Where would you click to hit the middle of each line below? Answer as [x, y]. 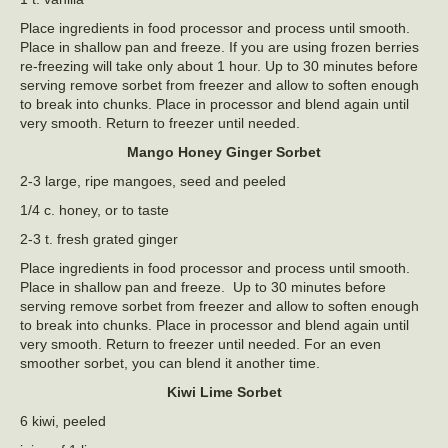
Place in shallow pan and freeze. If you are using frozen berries [219, 47]
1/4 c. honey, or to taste [94, 210]
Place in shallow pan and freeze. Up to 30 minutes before [203, 287]
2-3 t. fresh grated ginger [99, 239]
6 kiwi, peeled [63, 421]
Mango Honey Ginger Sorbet [224, 152]
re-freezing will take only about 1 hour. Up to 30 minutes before [219, 66]
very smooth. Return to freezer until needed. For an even [200, 344]
